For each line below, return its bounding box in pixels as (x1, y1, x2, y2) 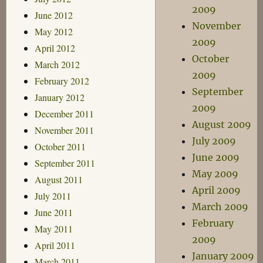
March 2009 (192, 201, 249, 213)
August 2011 (34, 173, 83, 186)
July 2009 (192, 135, 237, 147)
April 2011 (34, 238, 75, 251)
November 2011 (34, 123, 94, 136)
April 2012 (34, 41, 75, 54)
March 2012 (34, 58, 80, 70)
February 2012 (34, 74, 89, 87)
